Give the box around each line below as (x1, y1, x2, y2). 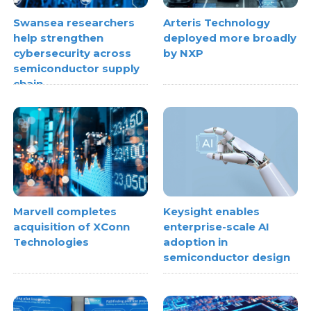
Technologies (13, 235, 90, 249)
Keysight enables (163, 205, 260, 219)
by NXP (163, 47, 203, 60)
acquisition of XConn (13, 220, 131, 234)
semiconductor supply (13, 62, 140, 76)
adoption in (163, 235, 228, 249)
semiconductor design (163, 251, 290, 264)
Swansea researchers (13, 16, 135, 30)
